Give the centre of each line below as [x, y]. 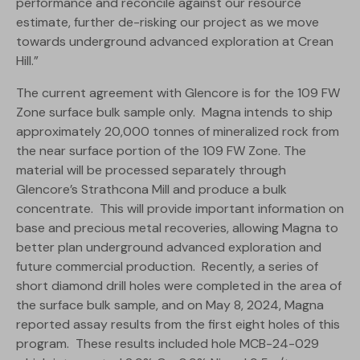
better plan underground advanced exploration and [169, 247]
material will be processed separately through [151, 170]
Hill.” [27, 61]
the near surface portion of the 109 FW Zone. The [161, 151]
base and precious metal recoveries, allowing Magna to [177, 228]
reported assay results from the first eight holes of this [178, 325]
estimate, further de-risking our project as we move [168, 22]
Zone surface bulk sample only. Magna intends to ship [174, 112]
